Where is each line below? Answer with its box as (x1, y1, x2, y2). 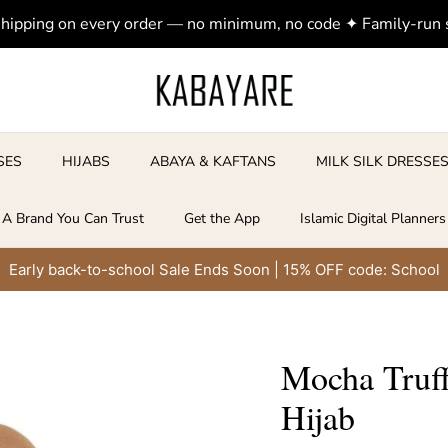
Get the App (184, 209, 260, 229)
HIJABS (62, 152, 111, 172)
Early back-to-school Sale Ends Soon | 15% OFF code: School (8, 260, 440, 280)
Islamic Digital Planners (300, 209, 446, 229)
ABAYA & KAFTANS (150, 152, 277, 172)
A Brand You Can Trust (2, 209, 144, 229)
